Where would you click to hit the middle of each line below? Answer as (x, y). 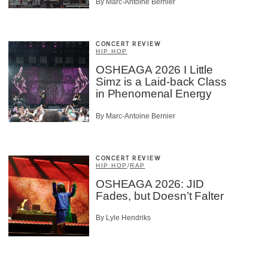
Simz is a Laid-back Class (161, 82)
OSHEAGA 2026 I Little (154, 70)
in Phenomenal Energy (154, 94)
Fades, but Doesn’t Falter (160, 196)
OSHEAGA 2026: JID (150, 184)
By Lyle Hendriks (123, 218)
